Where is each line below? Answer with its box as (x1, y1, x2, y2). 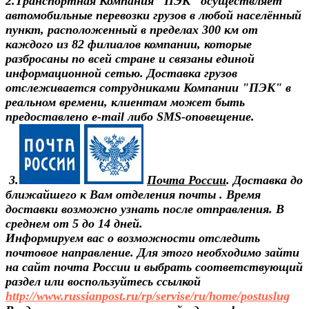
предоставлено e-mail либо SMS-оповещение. (6, 109, 255, 123)
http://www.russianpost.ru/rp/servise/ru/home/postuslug (6, 288, 290, 303)
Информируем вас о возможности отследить (6, 230, 260, 245)
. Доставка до (226, 172, 303, 187)
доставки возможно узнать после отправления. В (6, 201, 284, 216)
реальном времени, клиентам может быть (6, 94, 245, 109)
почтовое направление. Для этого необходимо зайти (6, 245, 299, 259)
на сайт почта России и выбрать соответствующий (6, 259, 303, 274)
